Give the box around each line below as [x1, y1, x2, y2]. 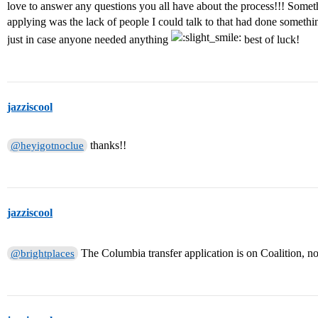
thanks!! [87, 139, 127, 152]
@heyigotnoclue [11, 140, 84, 152]
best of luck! [241, 33, 300, 46]
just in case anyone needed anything [7, 33, 171, 46]
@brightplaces [11, 248, 75, 260]
